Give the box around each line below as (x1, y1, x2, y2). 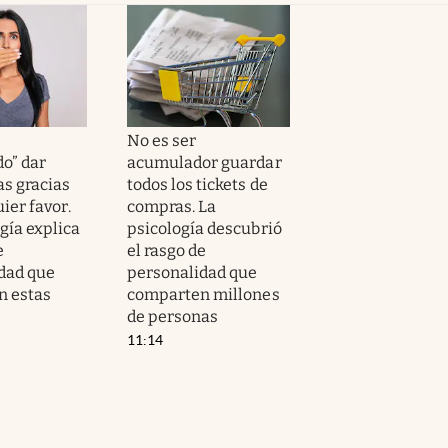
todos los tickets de (127, 174, 268, 194)
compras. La (127, 196, 217, 216)
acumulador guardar (127, 152, 282, 172)
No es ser (127, 130, 197, 150)
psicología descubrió (127, 218, 282, 238)
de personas (127, 306, 219, 326)
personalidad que (127, 262, 258, 282)
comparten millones (127, 284, 280, 304)
